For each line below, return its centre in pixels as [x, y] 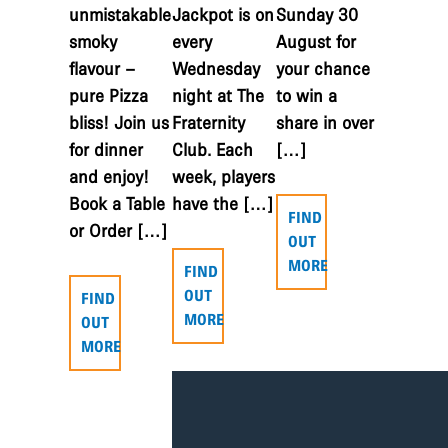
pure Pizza [108, 96]
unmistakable [120, 15]
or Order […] [118, 231]
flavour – [102, 69]
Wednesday [216, 69]
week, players [224, 177]
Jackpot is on [223, 15]
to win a [306, 96]
